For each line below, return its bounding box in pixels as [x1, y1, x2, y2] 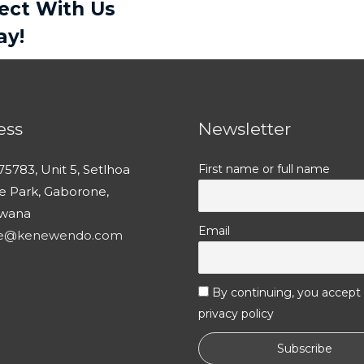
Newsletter [198, 118, 291, 139]
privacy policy [198, 305, 274, 321]
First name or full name [198, 161, 330, 176]
